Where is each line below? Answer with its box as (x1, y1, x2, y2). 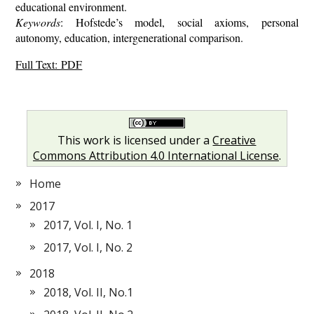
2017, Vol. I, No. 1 (43, 217, 133, 233)
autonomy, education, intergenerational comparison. (15, 29, 244, 45)
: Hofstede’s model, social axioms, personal (60, 14, 299, 29)
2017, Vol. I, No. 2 (43, 239, 133, 255)
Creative (212, 132, 257, 148)
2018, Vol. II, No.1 (43, 284, 134, 300)
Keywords (15, 14, 61, 29)
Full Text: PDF (15, 56, 83, 71)
